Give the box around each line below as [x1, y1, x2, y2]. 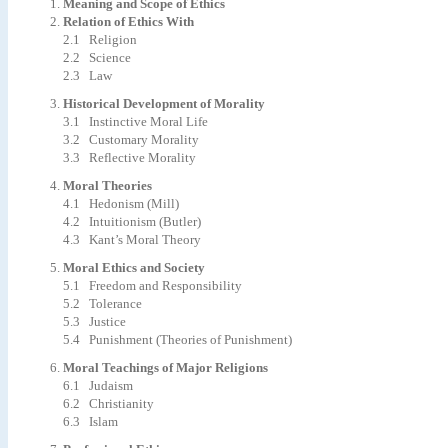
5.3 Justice [63, 314, 126, 329]
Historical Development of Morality [63, 96, 265, 111]
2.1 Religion [63, 32, 137, 47]
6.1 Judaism [63, 378, 133, 393]
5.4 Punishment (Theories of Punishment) [63, 332, 292, 347]
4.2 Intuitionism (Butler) [63, 214, 201, 229]
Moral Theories [63, 178, 152, 193]
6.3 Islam [63, 414, 118, 429]
